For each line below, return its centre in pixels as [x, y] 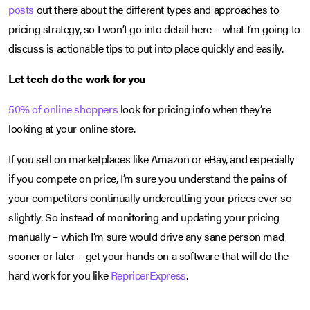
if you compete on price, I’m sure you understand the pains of [148, 179]
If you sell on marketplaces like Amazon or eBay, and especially [152, 159]
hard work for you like [60, 275]
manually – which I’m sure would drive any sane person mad [146, 237]
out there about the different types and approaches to [157, 10]
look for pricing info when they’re [194, 109]
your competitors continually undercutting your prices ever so [150, 198]
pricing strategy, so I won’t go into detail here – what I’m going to [154, 29]
